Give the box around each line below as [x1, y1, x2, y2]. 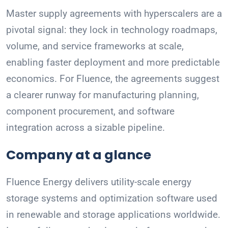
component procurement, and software [6, 105, 175, 118]
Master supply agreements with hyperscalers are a [6, 8, 222, 20]
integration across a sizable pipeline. [6, 122, 165, 134]
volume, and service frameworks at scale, [6, 40, 184, 52]
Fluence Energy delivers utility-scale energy [6, 176, 191, 188]
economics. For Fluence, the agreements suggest [6, 73, 219, 85]
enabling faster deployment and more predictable [6, 56, 220, 69]
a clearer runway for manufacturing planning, [6, 89, 199, 101]
